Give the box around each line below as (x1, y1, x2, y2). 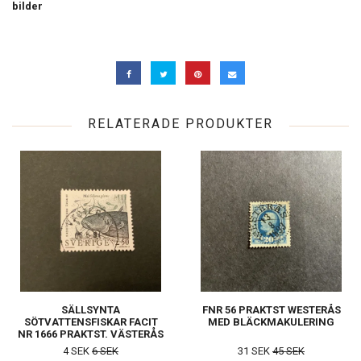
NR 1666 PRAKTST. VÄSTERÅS (18, 328, 164, 341)
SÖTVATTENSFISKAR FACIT (23, 316, 158, 329)
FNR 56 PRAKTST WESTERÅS (201, 304, 341, 317)
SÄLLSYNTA (61, 304, 120, 317)
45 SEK (272, 345, 305, 358)
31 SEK (238, 345, 272, 358)
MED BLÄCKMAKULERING (208, 316, 334, 329)
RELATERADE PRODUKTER (88, 116, 273, 132)
